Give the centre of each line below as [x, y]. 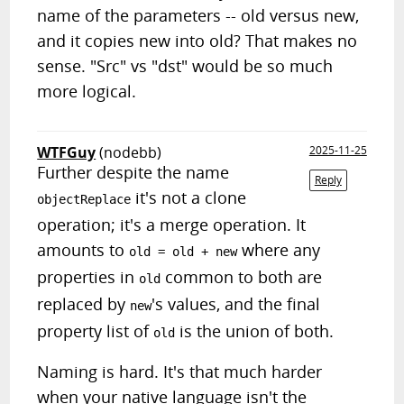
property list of [96, 331]
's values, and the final [236, 304]
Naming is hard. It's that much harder [180, 372]
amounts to [83, 250]
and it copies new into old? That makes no [197, 41]
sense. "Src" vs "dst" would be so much [185, 66]
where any [279, 250]
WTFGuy [67, 152]
